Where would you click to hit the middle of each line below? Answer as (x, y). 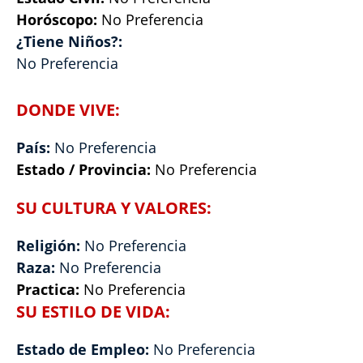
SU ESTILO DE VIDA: (93, 312)
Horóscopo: (59, 19)
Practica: (50, 289)
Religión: (50, 246)
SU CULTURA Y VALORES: (114, 208)
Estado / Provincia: (85, 169)
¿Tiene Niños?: (69, 41)
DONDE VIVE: (68, 110)
